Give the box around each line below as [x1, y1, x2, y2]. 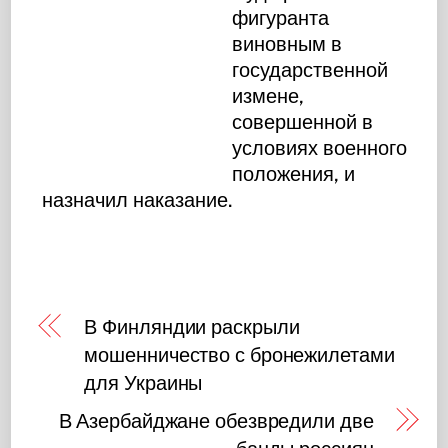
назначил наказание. [42, 187, 234, 212]
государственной [232, 57, 389, 82]
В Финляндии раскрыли [84, 314, 300, 339]
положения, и [232, 161, 356, 186]
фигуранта [232, 5, 330, 30]
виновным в [232, 31, 343, 56]
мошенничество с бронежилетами [84, 342, 395, 367]
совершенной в [232, 109, 374, 134]
